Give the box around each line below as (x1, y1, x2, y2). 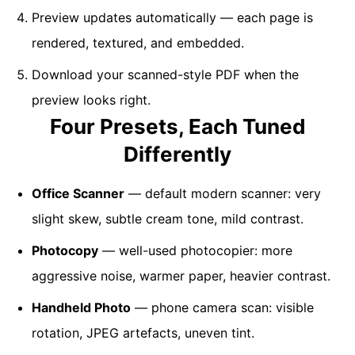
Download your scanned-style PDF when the (32, 67, 299, 82)
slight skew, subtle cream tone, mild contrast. (32, 211, 303, 227)
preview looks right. (32, 92, 151, 108)
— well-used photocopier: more (98, 242, 292, 258)
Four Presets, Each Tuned (49, 114, 306, 139)
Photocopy (32, 242, 98, 258)
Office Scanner (32, 185, 124, 201)
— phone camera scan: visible (131, 300, 314, 315)
